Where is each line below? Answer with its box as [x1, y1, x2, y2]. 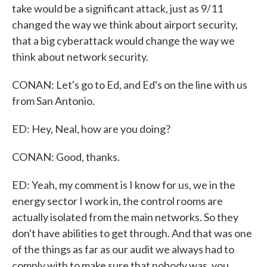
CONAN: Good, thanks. [12, 150, 120, 163]
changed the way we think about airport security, [12, 18, 238, 31]
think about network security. [12, 50, 148, 63]
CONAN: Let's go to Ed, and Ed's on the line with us [12, 78, 247, 91]
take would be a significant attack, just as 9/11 [12, 2, 223, 15]
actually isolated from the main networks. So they [12, 210, 238, 223]
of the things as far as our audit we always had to [12, 243, 234, 256]
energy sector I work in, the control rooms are [12, 194, 223, 207]
